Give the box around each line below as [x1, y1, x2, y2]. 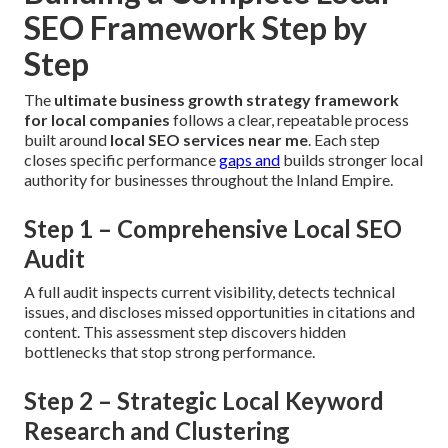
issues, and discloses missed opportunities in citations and [24, 302, 415, 322]
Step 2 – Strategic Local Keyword [24, 386, 384, 416]
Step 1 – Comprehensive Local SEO [24, 214, 402, 244]
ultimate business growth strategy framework [54, 90, 399, 110]
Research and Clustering [24, 416, 290, 446]
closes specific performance [24, 150, 219, 170]
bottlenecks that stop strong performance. [24, 342, 315, 362]
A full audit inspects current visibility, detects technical [24, 282, 395, 302]
